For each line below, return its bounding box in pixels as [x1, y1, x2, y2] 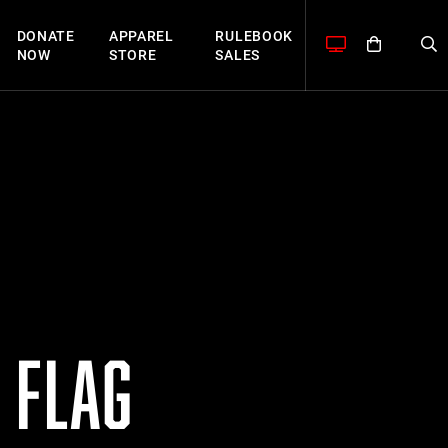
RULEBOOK [215, 27, 294, 44]
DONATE [16, 27, 75, 44]
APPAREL [108, 27, 174, 44]
